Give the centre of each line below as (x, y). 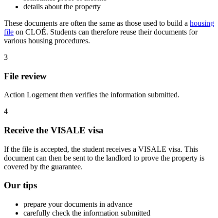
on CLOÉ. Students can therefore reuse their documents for (106, 32)
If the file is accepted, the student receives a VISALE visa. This (101, 149)
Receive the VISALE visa (54, 130)
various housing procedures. (47, 40)
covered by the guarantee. (43, 166)
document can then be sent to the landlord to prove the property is (104, 158)
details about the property (62, 6)
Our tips (20, 185)
